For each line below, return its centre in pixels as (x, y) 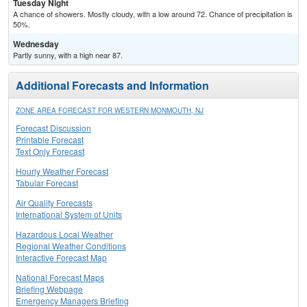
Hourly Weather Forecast (62, 171)
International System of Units (69, 214)
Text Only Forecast (50, 151)
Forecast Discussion (53, 128)
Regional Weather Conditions (71, 246)
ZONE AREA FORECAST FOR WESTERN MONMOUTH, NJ (110, 111)
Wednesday (36, 44)
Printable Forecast (50, 140)
